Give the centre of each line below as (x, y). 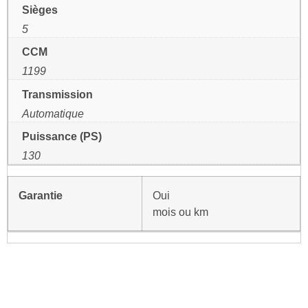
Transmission (57, 94)
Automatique (53, 113)
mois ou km (180, 211)
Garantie (41, 195)
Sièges (40, 10)
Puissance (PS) (62, 136)
